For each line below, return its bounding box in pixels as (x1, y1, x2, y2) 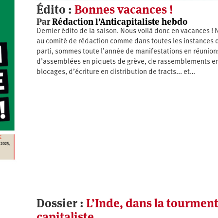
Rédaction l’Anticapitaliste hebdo (52, 16, 187, 27)
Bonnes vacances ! (74, 1, 173, 17)
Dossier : (36, 196, 86, 211)
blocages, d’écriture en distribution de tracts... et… (36, 68, 195, 76)
